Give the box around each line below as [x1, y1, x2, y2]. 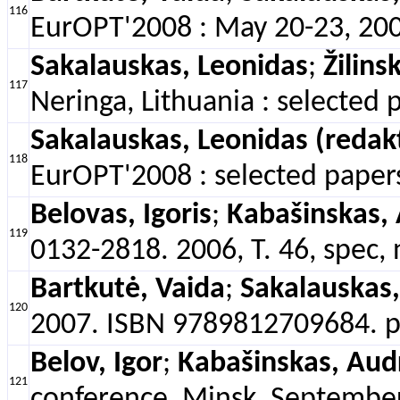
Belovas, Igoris [30, 201, 212, 230]
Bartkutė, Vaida [30, 275, 225, 304]
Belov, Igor [30, 349, 162, 379]
